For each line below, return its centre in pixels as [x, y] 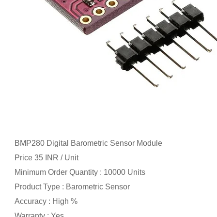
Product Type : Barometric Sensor [72, 187]
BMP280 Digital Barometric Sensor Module [88, 143]
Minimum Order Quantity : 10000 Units [80, 172]
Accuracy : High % [46, 201]
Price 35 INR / [39, 157]
